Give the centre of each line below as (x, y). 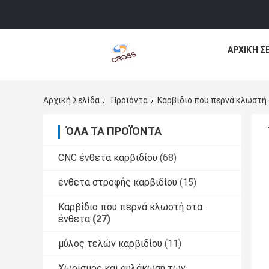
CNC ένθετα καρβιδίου (108, 158)
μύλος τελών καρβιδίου (110, 244)
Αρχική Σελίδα (71, 101)
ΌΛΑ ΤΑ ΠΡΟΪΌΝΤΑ (114, 131)
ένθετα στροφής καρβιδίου (118, 183)
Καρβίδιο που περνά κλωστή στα (130, 207)
